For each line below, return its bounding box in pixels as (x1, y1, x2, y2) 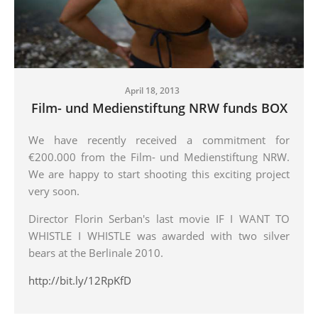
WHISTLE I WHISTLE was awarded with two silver (28, 229, 290, 243)
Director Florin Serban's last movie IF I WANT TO (28, 212, 290, 226)
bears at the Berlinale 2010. (28, 246, 163, 261)
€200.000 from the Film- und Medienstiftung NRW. (28, 150, 290, 165)
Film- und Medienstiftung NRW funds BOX (31, 99, 287, 117)
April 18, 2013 (124, 84, 180, 97)
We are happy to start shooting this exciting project (28, 167, 290, 182)
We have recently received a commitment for (28, 133, 290, 148)
